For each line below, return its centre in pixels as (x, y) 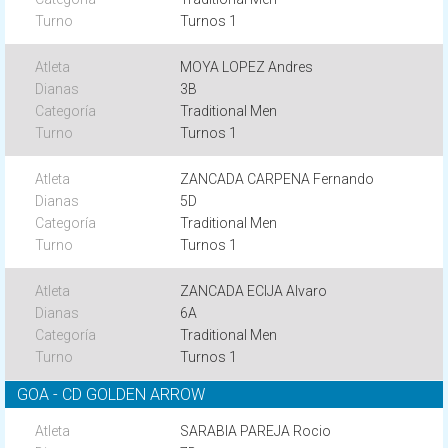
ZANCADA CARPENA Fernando (277, 179)
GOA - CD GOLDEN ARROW (111, 394)
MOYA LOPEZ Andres (247, 67)
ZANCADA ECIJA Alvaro (254, 291)
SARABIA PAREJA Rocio (256, 431)
